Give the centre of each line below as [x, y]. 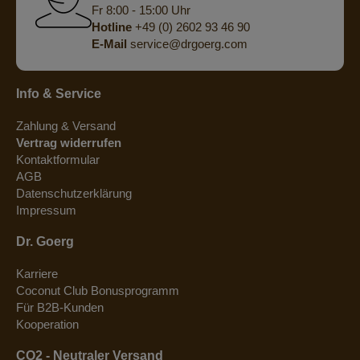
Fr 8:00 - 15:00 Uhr [141, 10]
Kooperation [47, 324]
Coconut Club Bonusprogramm [98, 290]
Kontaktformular [58, 159]
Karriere [37, 273]
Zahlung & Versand [66, 125]
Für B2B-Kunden [60, 307]
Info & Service [59, 93]
